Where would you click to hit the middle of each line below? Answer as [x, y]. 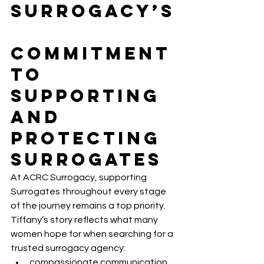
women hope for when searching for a [93, 234]
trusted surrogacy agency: [68, 248]
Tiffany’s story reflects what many [85, 220]
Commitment [94, 54]
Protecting [89, 138]
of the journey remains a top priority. [88, 206]
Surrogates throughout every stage [89, 192]
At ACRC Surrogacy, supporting [80, 178]
